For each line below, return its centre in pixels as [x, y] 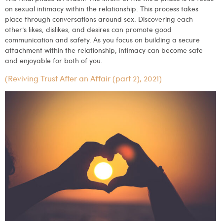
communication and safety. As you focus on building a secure [102, 39]
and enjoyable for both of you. [55, 60]
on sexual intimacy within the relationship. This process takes [102, 8]
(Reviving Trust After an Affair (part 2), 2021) [83, 78]
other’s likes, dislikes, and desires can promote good [88, 29]
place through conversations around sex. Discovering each [99, 18]
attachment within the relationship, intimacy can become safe [104, 50]
